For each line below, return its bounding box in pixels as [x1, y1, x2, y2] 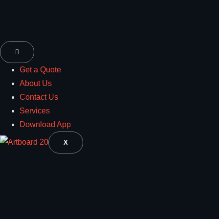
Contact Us [20, 93, 58, 101]
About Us [20, 79, 52, 88]
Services [20, 107, 50, 115]
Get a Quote [20, 66, 61, 74]
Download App [20, 120, 71, 129]
